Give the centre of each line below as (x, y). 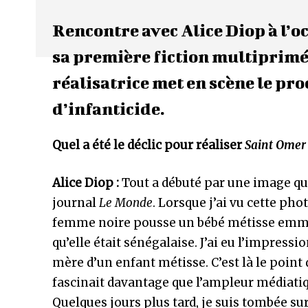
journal (76, 203)
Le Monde (126, 203)
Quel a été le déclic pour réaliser (148, 145)
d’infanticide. (109, 109)
